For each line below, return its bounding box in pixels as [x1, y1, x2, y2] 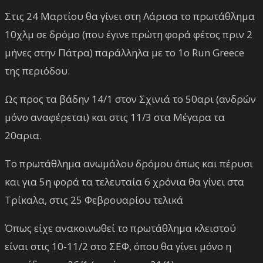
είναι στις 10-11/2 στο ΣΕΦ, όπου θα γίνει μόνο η [5, 239, 231, 253]
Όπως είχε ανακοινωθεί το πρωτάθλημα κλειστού [5, 221, 236, 235]
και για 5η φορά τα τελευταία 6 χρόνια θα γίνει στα [5, 174, 244, 188]
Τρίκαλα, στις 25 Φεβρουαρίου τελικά [5, 193, 183, 207]
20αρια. [5, 128, 42, 142]
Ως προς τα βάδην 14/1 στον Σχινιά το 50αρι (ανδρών [5, 92, 256, 106]
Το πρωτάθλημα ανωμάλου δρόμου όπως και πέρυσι [5, 156, 253, 170]
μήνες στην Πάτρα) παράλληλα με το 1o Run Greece [5, 45, 244, 59]
